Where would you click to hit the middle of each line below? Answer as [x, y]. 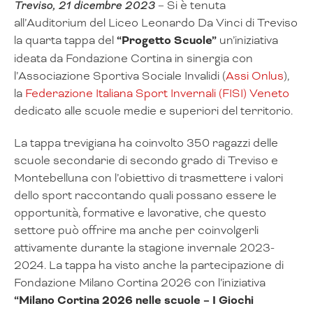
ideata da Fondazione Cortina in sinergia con [133, 58]
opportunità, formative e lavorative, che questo [140, 213]
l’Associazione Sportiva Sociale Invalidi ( [120, 75]
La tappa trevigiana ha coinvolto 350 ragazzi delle [146, 143]
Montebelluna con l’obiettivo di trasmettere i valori [148, 178]
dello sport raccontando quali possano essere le [145, 196]
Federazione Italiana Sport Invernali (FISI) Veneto [157, 93]
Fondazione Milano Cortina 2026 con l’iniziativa [140, 283]
